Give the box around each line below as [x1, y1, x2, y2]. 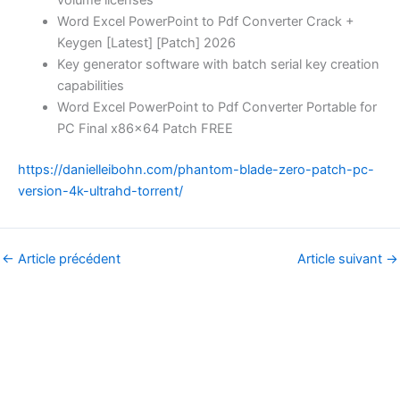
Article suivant [297, 250, 386, 267]
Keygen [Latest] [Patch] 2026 [56, 34, 236, 51]
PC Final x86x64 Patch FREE [56, 120, 233, 137]
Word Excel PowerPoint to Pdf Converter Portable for [56, 98, 377, 115]
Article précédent [14, 250, 121, 267]
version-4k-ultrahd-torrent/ [18, 182, 183, 199]
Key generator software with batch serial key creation [56, 55, 379, 72]
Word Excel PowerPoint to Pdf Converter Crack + [56, 12, 354, 29]
